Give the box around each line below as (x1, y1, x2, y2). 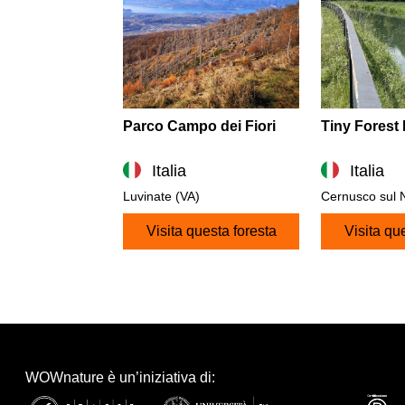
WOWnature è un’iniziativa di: (25, 370, 215, 386)
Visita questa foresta (146, 223, 277, 239)
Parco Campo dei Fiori (123, 118, 276, 134)
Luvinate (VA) (123, 188, 200, 203)
